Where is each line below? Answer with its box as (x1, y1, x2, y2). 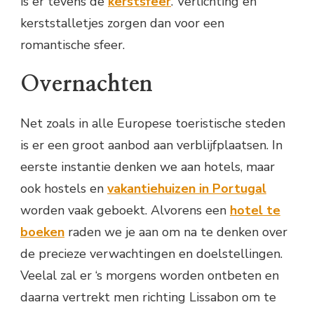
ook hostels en (20, 180, 107, 198)
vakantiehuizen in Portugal (107, 180, 266, 198)
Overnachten (20, 73, 153, 96)
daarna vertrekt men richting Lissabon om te (20, 289, 276, 306)
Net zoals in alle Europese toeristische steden (20, 115, 285, 132)
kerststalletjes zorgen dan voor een (20, 14, 224, 32)
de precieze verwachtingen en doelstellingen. (20, 245, 282, 263)
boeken (20, 224, 64, 241)
